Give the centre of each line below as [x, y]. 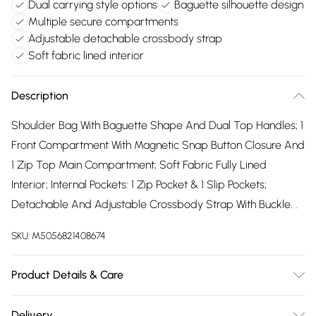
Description [40, 96]
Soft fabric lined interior [86, 55]
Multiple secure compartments [103, 22]
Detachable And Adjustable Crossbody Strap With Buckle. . [154, 204]
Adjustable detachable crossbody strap [125, 38]
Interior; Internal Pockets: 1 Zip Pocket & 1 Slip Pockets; [139, 184]
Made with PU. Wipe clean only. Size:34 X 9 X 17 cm [134, 304]
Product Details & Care [67, 275]
